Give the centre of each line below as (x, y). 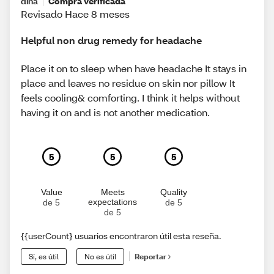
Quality (174, 192)
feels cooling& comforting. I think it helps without (130, 97)
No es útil (100, 256)
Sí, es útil (44, 256)
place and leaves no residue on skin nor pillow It (128, 83)
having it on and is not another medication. (115, 112)
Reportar (150, 257)
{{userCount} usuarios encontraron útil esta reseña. (121, 235)
